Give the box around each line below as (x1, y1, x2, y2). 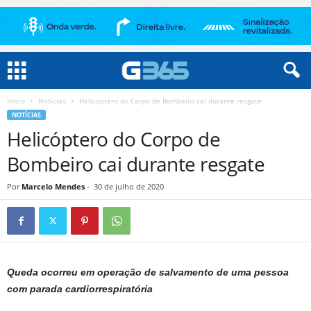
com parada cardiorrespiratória (7, 283, 153, 294)
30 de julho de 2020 (94, 181, 164, 192)
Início (7, 96, 25, 106)
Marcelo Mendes (22, 181, 85, 192)
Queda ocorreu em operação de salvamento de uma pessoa (7, 267, 289, 278)
